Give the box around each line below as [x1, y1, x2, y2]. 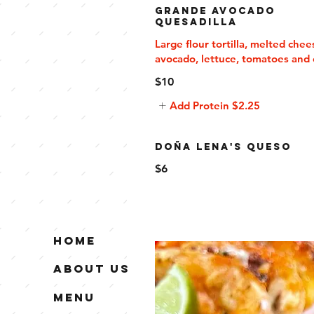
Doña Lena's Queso [155, 141, 292, 153]
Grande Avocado [155, 5, 275, 17]
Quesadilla [155, 16, 238, 28]
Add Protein [170, 99, 229, 112]
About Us [53, 261, 130, 276]
